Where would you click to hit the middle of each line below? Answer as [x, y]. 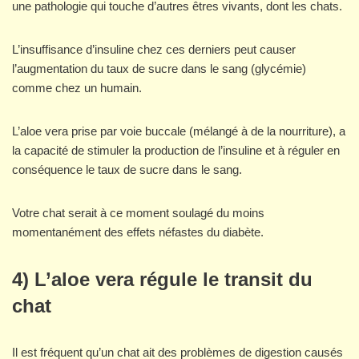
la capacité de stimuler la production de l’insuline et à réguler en [176, 151]
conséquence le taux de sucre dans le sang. [127, 170]
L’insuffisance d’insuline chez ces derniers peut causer [154, 50]
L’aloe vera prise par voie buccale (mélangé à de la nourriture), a [179, 131]
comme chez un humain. [77, 88]
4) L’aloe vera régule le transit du [162, 280]
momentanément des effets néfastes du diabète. [138, 232]
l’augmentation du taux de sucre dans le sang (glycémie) [159, 69]
